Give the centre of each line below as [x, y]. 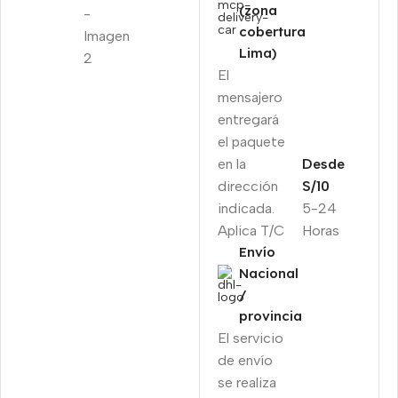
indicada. [246, 208]
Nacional [269, 273]
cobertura [272, 31]
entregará [248, 119]
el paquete [251, 141]
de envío [245, 360]
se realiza [247, 382]
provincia [271, 315]
